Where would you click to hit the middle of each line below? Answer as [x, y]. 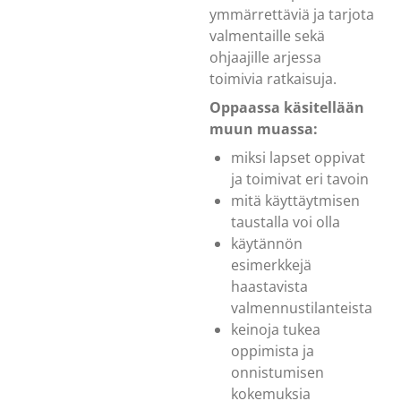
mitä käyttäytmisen [295, 200]
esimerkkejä [271, 264]
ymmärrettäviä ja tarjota [292, 14]
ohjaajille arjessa [265, 57]
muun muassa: [264, 128]
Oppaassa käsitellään [287, 107]
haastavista [269, 286]
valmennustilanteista [302, 307]
